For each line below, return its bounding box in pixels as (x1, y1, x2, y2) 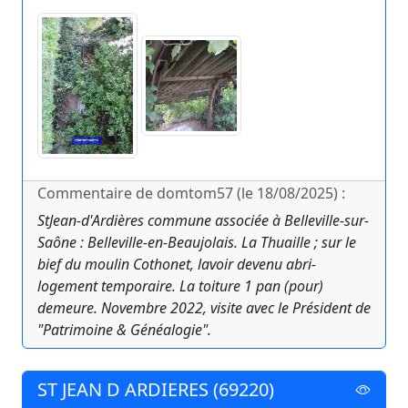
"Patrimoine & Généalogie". (37, 320, 211, 341)
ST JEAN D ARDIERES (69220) (37, 377, 274, 403)
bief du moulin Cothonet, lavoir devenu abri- (37, 254, 316, 275)
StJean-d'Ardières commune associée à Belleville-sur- (37, 210, 369, 231)
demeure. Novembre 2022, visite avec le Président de (37, 298, 371, 319)
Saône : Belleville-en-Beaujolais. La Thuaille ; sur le (37, 232, 356, 253)
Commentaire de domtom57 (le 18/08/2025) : (37, 183, 345, 204)
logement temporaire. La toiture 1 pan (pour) (37, 276, 323, 297)
